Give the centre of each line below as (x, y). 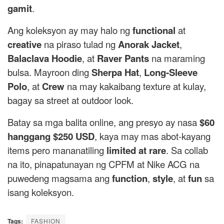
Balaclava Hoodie (45, 58)
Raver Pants (123, 58)
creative (24, 44)
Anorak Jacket (149, 44)
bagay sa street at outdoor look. (70, 100)
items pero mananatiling (57, 150)
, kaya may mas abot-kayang (152, 136)
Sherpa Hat (115, 72)
